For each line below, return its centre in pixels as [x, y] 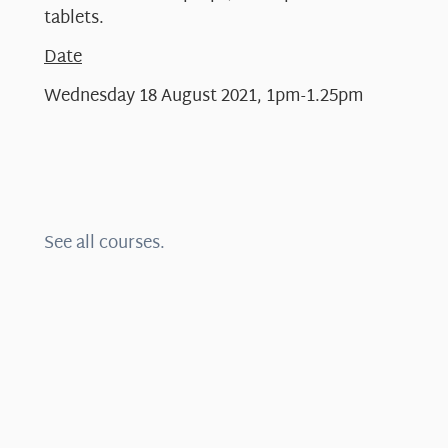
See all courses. [104, 244]
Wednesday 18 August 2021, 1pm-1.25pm [204, 97]
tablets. [74, 18]
